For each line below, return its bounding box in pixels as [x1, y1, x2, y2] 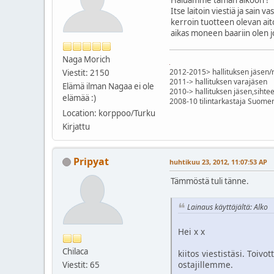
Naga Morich [62, 53, 110, 65]
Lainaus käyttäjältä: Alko [187, 201, 268, 212]
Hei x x [178, 226, 205, 238]
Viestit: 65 [62, 259, 100, 270]
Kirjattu [62, 120, 90, 132]
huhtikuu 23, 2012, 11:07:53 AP [169, 157, 267, 166]
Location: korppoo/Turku [62, 107, 155, 119]
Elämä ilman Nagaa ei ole [62, 80, 154, 92]
